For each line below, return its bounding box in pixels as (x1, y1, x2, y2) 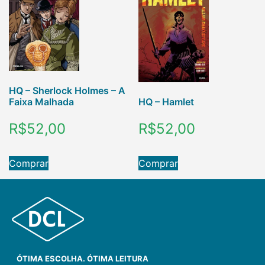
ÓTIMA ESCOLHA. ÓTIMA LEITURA (17, 254, 149, 264)
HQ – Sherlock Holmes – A (9, 85, 125, 97)
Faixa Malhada (9, 96, 74, 108)
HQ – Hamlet (138, 96, 194, 108)
